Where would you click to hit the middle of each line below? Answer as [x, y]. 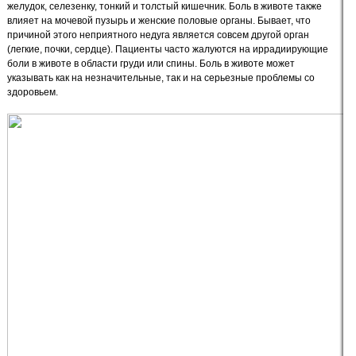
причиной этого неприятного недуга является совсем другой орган [158, 35]
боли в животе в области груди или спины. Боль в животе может [151, 64]
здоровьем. [33, 92]
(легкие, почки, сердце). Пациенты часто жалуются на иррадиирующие [168, 49]
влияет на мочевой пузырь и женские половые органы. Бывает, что [159, 21]
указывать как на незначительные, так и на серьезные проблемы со [161, 78]
